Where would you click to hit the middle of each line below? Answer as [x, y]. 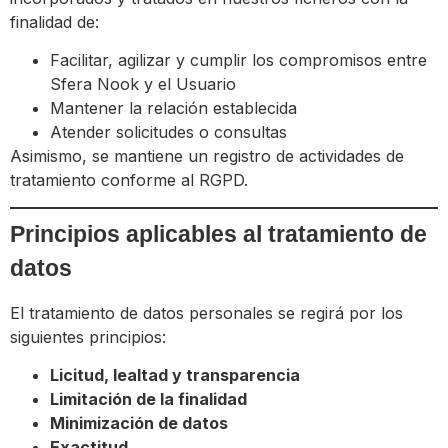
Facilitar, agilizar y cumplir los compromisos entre [238, 60]
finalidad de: [54, 21]
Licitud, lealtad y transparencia [175, 375]
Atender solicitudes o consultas [168, 132]
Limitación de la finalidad [148, 399]
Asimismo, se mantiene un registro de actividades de [207, 156]
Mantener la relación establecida [173, 108]
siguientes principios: [88, 336]
